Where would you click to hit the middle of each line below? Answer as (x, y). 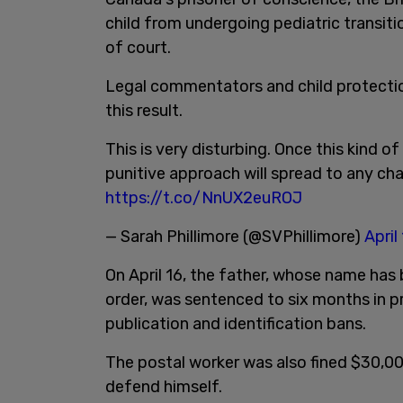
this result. (144, 111)
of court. (138, 48)
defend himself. (164, 387)
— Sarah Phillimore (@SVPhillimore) (235, 237)
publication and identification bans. (236, 324)
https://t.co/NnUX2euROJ (204, 198)
